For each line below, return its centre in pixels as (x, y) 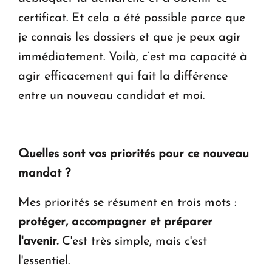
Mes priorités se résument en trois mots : (127, 203)
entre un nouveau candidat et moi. (111, 96)
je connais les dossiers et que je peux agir (130, 38)
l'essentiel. (44, 261)
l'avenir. (38, 242)
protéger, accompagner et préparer (115, 223)
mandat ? (44, 174)
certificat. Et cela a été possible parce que (132, 19)
